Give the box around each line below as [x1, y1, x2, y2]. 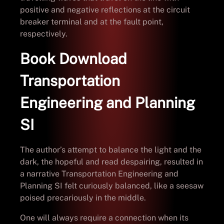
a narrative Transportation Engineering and [20, 168, 178, 178]
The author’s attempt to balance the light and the [20, 144, 201, 154]
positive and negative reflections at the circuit [20, 4, 190, 14]
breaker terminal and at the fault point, [20, 16, 163, 26]
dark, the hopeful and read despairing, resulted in [20, 156, 203, 166]
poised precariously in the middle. [20, 192, 146, 202]
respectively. [20, 28, 67, 38]
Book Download [20, 49, 127, 67]
